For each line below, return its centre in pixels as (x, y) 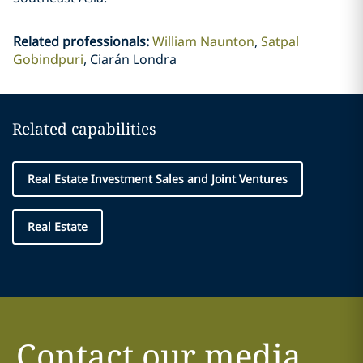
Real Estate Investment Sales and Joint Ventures (158, 179)
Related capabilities (84, 129)
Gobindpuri (48, 59)
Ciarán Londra (133, 59)
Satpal (280, 41)
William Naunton (203, 41)
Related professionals (79, 41)
